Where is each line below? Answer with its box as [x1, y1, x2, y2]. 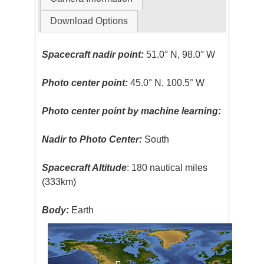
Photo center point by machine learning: [42, 106, 222, 117]
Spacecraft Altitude [42, 163, 127, 173]
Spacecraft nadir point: [42, 49, 144, 60]
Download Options [49, 16, 128, 27]
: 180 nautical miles [127, 163, 208, 173]
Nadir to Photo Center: [42, 134, 143, 145]
